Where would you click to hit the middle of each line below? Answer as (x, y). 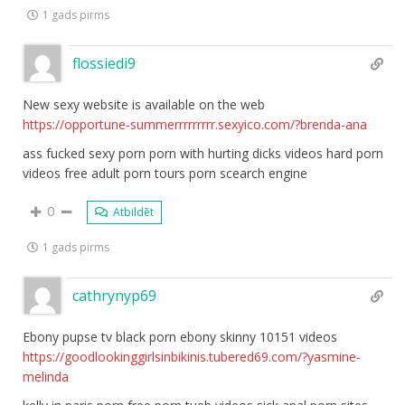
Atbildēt (132, 212)
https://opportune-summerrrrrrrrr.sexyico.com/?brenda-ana (195, 124)
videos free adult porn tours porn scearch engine (165, 173)
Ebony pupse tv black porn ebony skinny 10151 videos (180, 337)
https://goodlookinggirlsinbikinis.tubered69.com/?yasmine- (192, 357)
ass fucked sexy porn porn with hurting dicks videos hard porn (203, 153)
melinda (46, 377)
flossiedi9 (104, 63)
